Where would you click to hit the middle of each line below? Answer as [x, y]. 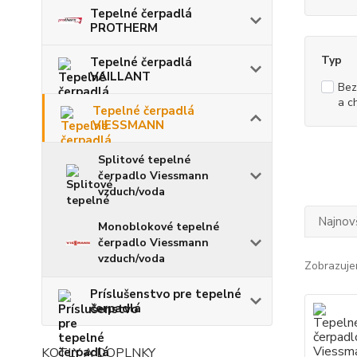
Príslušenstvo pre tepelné [166, 294]
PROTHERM [124, 27]
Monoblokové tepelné [159, 226]
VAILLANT [120, 76]
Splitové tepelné [144, 159]
